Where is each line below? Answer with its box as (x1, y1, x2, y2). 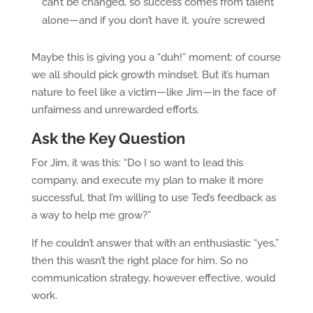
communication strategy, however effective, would (31, 272, 275, 284)
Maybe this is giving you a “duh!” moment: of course (31, 51, 281, 64)
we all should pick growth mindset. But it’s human (31, 68, 270, 81)
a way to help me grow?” (31, 209, 151, 221)
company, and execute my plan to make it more (31, 174, 263, 187)
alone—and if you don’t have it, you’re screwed (41, 14, 265, 27)
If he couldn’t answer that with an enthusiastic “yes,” (31, 237, 279, 249)
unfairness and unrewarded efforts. (31, 103, 199, 116)
